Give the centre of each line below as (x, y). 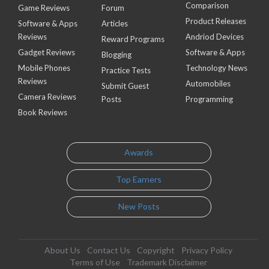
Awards (139, 152)
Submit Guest (125, 86)
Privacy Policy (207, 250)
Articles (115, 23)
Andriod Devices (214, 36)
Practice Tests (126, 70)
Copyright (156, 250)
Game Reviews (44, 8)
